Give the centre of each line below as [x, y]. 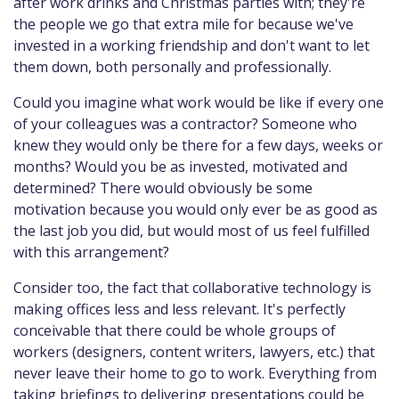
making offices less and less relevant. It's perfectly [179, 309]
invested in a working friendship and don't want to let [191, 45]
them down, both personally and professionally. [172, 66]
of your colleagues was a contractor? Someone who [185, 123]
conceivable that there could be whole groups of [175, 330]
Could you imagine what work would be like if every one [199, 102]
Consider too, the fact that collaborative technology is [192, 287]
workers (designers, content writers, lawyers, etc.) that [194, 351]
